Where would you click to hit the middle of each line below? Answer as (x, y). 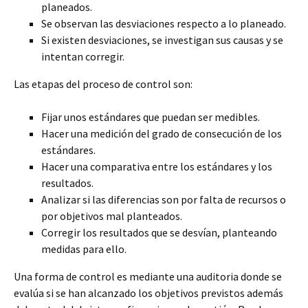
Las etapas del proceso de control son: (103, 84)
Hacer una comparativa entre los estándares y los (157, 166)
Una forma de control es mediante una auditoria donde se (148, 276)
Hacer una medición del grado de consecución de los (162, 133)
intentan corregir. (83, 56)
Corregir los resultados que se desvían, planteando (159, 232)
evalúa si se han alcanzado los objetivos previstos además (148, 293)
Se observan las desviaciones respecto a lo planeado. (164, 23)
